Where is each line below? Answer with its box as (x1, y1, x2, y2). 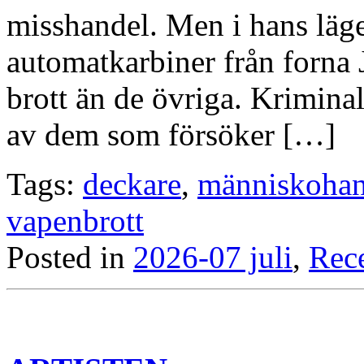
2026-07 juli (133, 240, 292, 275)
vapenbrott (6, 203, 144, 239)
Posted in (6, 240, 133, 275)
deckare (83, 167, 181, 202)
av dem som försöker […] (6, 117, 336, 153)
